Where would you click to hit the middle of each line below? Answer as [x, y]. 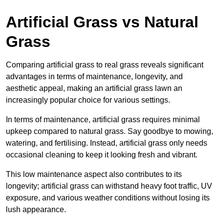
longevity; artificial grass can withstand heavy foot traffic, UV [109, 186]
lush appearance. [36, 210]
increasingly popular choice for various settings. [88, 100]
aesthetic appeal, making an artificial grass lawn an [94, 88]
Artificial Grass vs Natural [102, 22]
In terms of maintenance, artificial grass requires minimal [103, 120]
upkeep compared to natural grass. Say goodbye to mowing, [109, 131]
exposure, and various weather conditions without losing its [108, 198]
